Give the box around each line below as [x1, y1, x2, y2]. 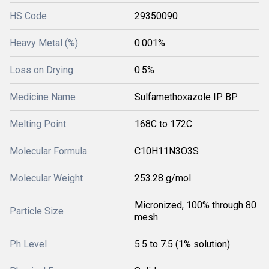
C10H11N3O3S [134, 145, 199, 157]
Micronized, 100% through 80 [134, 199, 256, 211]
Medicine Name [10, 91, 76, 103]
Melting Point [10, 118, 66, 130]
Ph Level [10, 238, 47, 250]
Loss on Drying [10, 64, 73, 76]
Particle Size [10, 205, 64, 217]
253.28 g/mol [134, 172, 191, 184]
